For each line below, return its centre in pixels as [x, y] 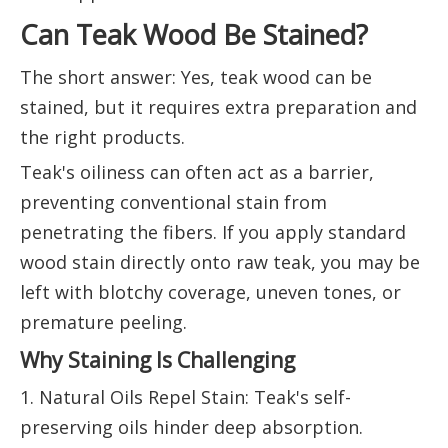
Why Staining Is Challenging [157, 360]
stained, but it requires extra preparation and [218, 107]
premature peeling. [103, 322]
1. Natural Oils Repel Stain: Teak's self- [185, 397]
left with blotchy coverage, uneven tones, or [210, 292]
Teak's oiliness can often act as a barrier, [197, 172]
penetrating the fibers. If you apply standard [213, 232]
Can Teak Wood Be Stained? [194, 35]
